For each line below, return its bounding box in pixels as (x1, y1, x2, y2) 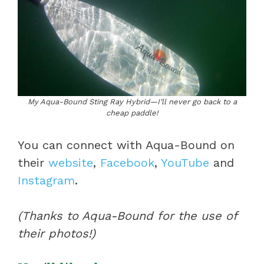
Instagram (18, 173, 75, 188)
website (48, 156, 93, 170)
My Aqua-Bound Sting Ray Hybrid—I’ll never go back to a (27, 97, 237, 107)
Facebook (100, 156, 154, 170)
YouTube (161, 156, 209, 170)
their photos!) (18, 226, 95, 241)
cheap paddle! (105, 108, 159, 118)
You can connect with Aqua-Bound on (18, 138, 235, 153)
